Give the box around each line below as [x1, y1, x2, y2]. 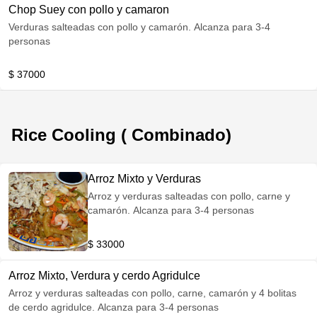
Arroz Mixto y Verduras [88, 173, 201, 185]
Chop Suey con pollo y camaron [8, 4, 169, 16]
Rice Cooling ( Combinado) [11, 125, 231, 144]
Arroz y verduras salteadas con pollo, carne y [88, 190, 290, 202]
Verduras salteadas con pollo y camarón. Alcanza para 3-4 [8, 21, 270, 33]
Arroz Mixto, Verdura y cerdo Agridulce [8, 270, 200, 282]
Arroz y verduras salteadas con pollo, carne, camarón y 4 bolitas [8, 287, 296, 299]
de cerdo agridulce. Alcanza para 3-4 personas [8, 301, 219, 313]
